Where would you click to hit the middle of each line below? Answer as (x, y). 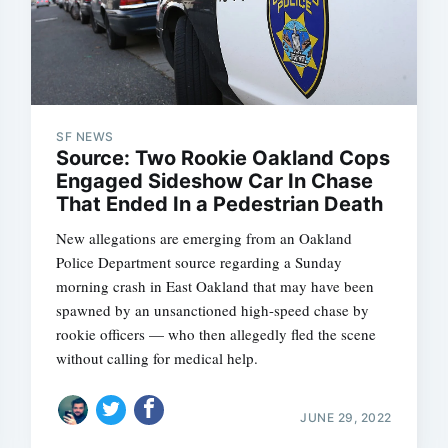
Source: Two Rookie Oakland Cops (223, 158)
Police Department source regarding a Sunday (199, 262)
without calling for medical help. (157, 358)
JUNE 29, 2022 (346, 417)
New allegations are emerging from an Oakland (204, 238)
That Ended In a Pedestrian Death (220, 204)
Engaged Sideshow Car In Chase (215, 181)
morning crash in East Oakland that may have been (215, 286)
